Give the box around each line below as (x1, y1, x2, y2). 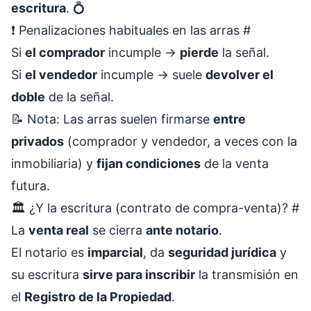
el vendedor (25, 67, 97, 82)
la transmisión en (195, 267, 299, 282)
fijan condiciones (96, 156, 201, 171)
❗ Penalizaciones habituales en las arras (11, 23, 243, 37)
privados (11, 134, 64, 149)
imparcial (87, 245, 143, 260)
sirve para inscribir (83, 267, 195, 282)
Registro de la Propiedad (24, 289, 171, 304)
